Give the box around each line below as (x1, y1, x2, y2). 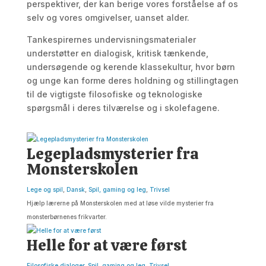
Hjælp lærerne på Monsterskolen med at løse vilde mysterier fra (26, 199, 214, 207)
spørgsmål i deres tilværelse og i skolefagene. (26, 103, 220, 113)
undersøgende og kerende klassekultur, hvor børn (26, 62, 235, 72)
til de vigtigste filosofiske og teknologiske (26, 89, 202, 99)
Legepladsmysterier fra (26, 144, 199, 164)
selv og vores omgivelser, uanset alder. (26, 12, 189, 23)
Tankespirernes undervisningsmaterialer (26, 34, 196, 45)
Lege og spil (26, 186, 63, 193)
